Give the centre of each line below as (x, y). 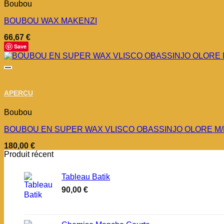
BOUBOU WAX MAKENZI (50, 20)
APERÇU (18, 93)
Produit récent (29, 154)
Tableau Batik (86, 176)
